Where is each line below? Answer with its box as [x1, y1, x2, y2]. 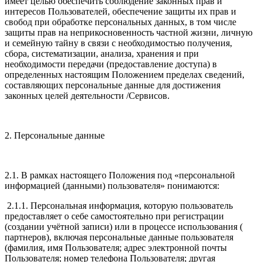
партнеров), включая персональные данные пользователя [5, 232, 233, 243]
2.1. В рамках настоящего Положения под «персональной [5, 170, 235, 181]
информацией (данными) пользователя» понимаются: [5, 181, 219, 191]
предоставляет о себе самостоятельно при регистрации [5, 211, 224, 222]
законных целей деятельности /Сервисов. [5, 91, 172, 101]
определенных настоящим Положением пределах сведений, [5, 70, 244, 80]
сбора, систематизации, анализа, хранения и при [5, 49, 199, 59]
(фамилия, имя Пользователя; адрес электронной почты [5, 243, 227, 253]
